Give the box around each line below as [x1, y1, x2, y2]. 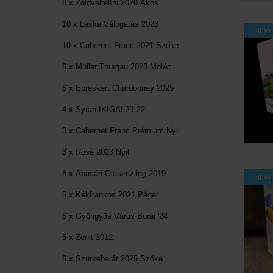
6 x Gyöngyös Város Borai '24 [62, 211, 168, 221]
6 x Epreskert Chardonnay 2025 [62, 83, 174, 93]
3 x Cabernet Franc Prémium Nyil [62, 126, 180, 135]
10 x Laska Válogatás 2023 [62, 19, 158, 29]
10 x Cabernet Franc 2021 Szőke [62, 40, 179, 50]
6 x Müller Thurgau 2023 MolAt [62, 62, 171, 71]
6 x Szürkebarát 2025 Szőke [62, 253, 163, 263]
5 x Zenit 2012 [62, 232, 113, 242]
